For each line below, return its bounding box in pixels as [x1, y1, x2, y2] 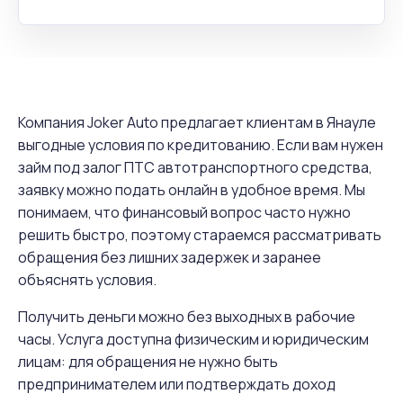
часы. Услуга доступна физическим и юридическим [18, 329, 369, 349]
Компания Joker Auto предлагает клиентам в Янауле [18, 112, 376, 132]
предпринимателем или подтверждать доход [18, 374, 336, 394]
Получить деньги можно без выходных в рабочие [18, 307, 355, 327]
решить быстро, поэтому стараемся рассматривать [18, 225, 381, 245]
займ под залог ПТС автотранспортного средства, [18, 157, 372, 177]
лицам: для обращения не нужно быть [18, 352, 278, 372]
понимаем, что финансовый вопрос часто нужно [18, 202, 351, 222]
